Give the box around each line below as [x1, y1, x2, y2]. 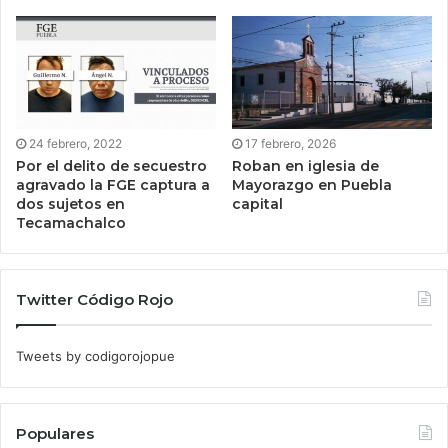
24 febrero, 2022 [29, 136, 122, 152]
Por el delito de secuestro [16, 157, 207, 176]
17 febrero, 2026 [245, 136, 336, 152]
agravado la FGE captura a [16, 176, 210, 195]
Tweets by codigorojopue [16, 348, 175, 365]
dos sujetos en [16, 195, 125, 214]
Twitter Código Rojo [16, 290, 173, 310]
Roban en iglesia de [232, 157, 379, 176]
